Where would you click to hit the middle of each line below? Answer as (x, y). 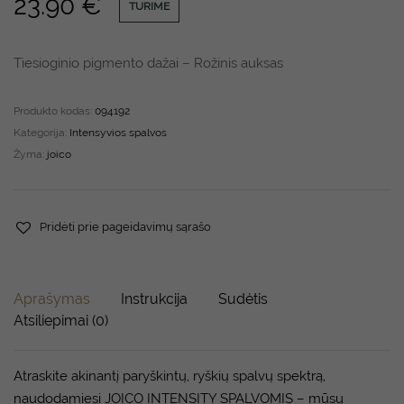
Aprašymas (52, 299)
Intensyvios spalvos (118, 133)
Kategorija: (41, 133)
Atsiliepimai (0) (61, 321)
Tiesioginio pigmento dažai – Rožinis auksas (148, 63)
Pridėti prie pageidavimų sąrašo (126, 227)
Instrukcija (154, 299)
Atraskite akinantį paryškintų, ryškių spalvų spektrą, (170, 376)
